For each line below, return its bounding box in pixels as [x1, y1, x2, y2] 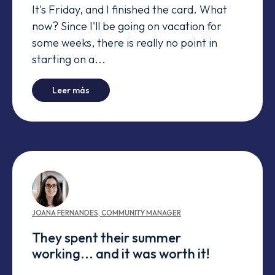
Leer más [52, 85, 90, 96]
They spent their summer [32, 229, 181, 247]
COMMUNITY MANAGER [101, 208, 181, 218]
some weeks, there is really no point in [32, 35, 217, 50]
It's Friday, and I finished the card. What [32, 2, 227, 17]
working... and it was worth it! [32, 245, 209, 263]
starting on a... [32, 52, 106, 66]
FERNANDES [57, 208, 98, 218]
